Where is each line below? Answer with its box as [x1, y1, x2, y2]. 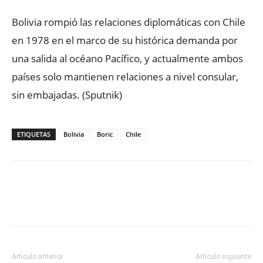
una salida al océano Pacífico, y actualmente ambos [12, 51, 243, 65]
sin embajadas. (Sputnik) [12, 87, 122, 102]
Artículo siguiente [195, 252, 251, 261]
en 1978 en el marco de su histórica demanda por [12, 33, 238, 47]
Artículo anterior [12, 252, 63, 261]
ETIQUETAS [17, 129, 50, 139]
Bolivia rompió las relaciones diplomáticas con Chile [12, 15, 245, 29]
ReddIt [230, 196, 250, 205]
